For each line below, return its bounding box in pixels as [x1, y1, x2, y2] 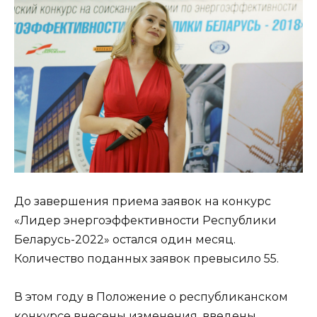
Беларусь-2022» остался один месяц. [14, 233, 236, 247]
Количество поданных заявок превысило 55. [14, 252, 279, 266]
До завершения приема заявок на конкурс [14, 195, 271, 209]
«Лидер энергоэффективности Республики [14, 214, 277, 228]
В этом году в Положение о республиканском [14, 290, 288, 304]
